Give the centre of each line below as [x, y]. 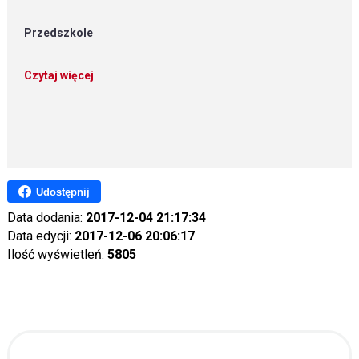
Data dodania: [46, 218]
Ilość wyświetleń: [57, 254]
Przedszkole [59, 33]
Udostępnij [63, 192]
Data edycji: [40, 236]
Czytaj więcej [59, 75]
